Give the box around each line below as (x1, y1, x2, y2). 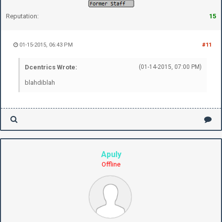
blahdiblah (25, 78, 55, 86)
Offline (102, 160, 120, 168)
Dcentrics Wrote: (25, 63, 77, 71)
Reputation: (6, 12, 39, 20)
